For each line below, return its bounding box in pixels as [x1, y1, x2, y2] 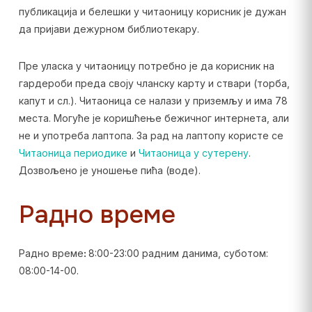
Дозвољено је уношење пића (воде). [18, 164, 201, 176]
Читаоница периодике [18, 147, 127, 159]
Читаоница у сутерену [138, 147, 249, 159]
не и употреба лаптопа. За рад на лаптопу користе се [18, 130, 283, 141]
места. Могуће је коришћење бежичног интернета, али [18, 112, 289, 124]
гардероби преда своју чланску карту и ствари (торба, [18, 77, 290, 89]
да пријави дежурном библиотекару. [18, 23, 199, 35]
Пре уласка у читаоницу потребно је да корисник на [18, 60, 274, 72]
